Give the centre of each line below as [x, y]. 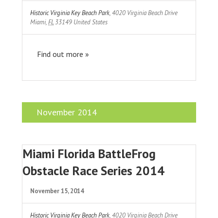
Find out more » [63, 54]
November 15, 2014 [57, 191]
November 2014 [67, 112]
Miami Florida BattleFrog [89, 153]
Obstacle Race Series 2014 [93, 170]
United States [91, 22]
